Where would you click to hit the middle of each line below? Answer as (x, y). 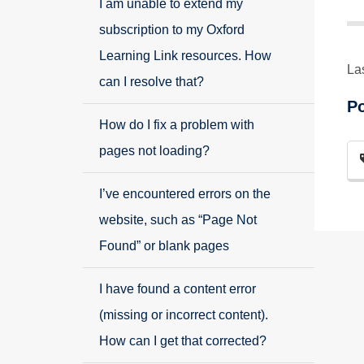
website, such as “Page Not (178, 220)
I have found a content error (178, 289)
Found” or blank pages (164, 246)
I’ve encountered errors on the (185, 194)
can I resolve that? (152, 82)
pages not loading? (154, 151)
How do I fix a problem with (177, 125)
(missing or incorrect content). (184, 315)
